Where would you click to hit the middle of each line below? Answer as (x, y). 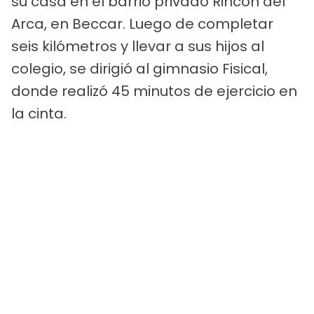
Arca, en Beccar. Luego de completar (142, 23)
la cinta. (39, 113)
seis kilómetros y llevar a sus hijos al (138, 46)
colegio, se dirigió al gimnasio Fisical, (139, 68)
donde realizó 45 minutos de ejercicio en (154, 91)
